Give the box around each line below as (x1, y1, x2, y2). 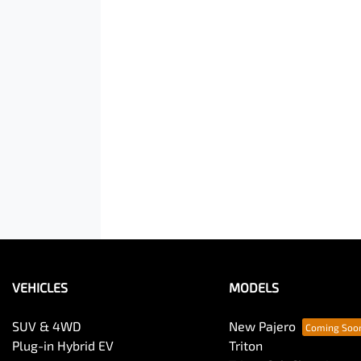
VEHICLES (12, 280, 68, 296)
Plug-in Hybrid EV (12, 338, 114, 354)
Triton (228, 338, 263, 354)
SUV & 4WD (12, 318, 81, 334)
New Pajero (228, 318, 296, 334)
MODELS (228, 280, 279, 296)
